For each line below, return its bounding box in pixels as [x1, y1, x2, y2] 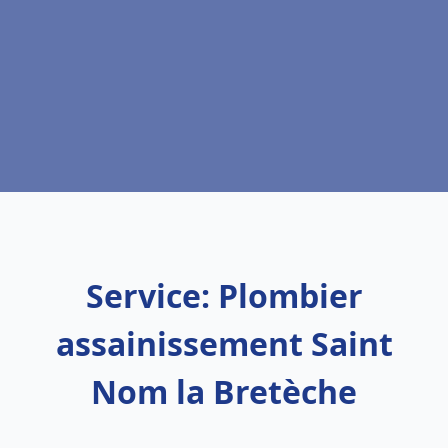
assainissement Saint [55, 322, 393, 365]
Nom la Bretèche [91, 370, 357, 413]
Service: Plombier [85, 274, 363, 317]
